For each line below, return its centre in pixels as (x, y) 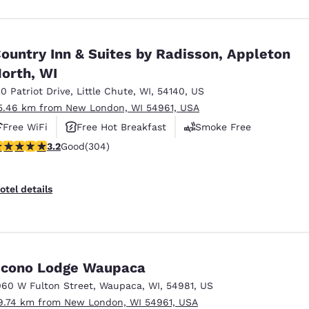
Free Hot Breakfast (121, 127)
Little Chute (105, 91)
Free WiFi (25, 127)
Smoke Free (223, 127)
